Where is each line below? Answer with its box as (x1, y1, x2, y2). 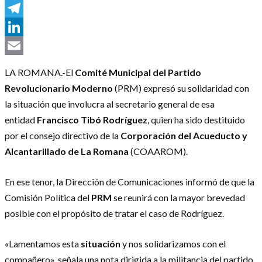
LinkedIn (5, 39, 43, 52)
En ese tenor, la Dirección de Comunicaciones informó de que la (5, 175, 254, 187)
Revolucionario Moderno (5, 82, 113, 94)
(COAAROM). (129, 145, 188, 157)
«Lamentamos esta (5, 237, 81, 249)
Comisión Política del (5, 191, 91, 203)
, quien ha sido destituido (147, 113, 245, 125)
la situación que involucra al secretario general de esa (5, 98, 215, 109)
